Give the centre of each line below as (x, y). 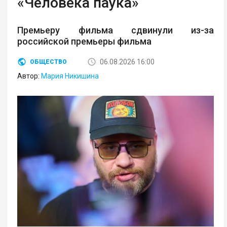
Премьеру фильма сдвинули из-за (116, 30)
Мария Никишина (70, 76)
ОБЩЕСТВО (49, 62)
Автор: (29, 76)
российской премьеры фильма (85, 41)
